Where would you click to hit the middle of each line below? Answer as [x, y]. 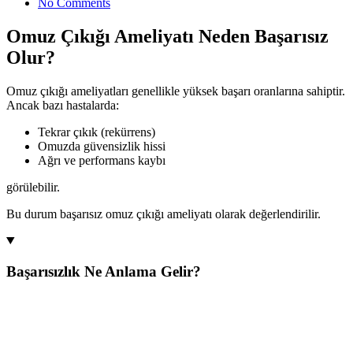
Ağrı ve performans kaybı [102, 160]
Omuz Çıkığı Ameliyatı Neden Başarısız [167, 36]
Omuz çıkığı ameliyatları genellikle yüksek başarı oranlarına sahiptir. [176, 91]
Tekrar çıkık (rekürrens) [97, 132]
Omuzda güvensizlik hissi [102, 146]
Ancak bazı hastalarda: [63, 105]
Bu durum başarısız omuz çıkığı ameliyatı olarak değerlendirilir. [163, 214]
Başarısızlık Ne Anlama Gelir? [104, 271]
